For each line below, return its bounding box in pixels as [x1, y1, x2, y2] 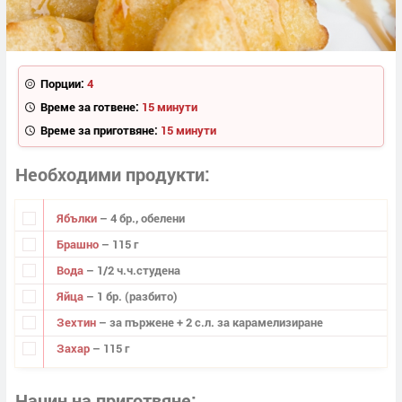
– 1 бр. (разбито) [85, 288, 178, 305]
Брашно [56, 235, 101, 252]
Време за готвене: [39, 98, 139, 115]
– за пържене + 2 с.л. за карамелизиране [98, 314, 323, 331]
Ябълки [56, 209, 100, 226]
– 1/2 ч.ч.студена [85, 262, 180, 278]
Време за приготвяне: [39, 121, 158, 138]
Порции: [39, 74, 84, 92]
